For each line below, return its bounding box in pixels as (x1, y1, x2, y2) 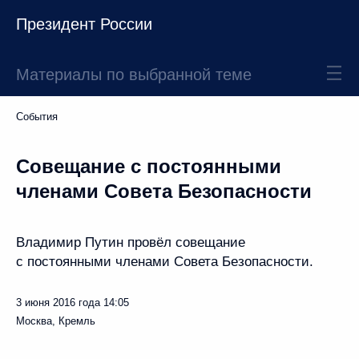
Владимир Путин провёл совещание (16, 235, 245, 250)
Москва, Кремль (16, 315, 95, 327)
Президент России (16, 15, 152, 33)
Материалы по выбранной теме (16, 66, 252, 83)
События (16, 111, 58, 123)
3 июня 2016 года (16, 296, 100, 309)
